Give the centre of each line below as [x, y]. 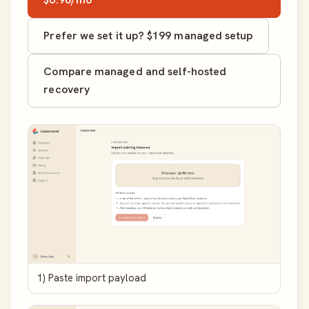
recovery [67, 90]
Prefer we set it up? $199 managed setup [148, 36]
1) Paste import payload [91, 278]
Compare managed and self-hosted [135, 72]
